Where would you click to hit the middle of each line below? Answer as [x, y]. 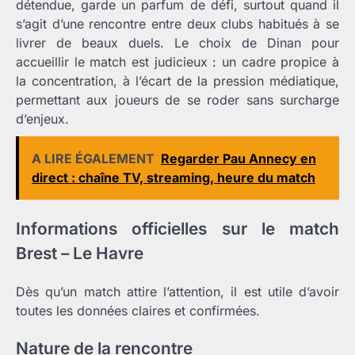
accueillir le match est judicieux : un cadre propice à [177, 61]
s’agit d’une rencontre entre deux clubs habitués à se [177, 23]
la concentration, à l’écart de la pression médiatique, [177, 80]
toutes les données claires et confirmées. [138, 310]
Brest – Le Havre [80, 253]
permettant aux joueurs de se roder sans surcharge [177, 99]
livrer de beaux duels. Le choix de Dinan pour [177, 42]
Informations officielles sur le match [177, 228]
